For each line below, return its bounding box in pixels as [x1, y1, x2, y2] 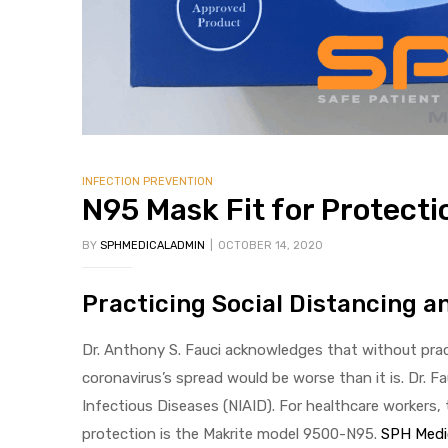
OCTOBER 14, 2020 [218, 238, 323, 252]
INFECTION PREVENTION [82, 175, 213, 188]
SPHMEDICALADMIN [100, 238, 205, 252]
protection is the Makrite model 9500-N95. [82, 425, 381, 443]
